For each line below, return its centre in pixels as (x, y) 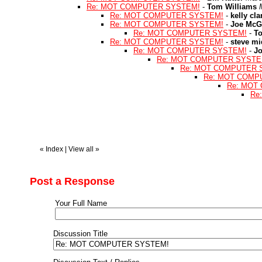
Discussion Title (80, 234)
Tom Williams (232, 7)
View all (81, 149)
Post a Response (72, 181)
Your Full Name (81, 203)
